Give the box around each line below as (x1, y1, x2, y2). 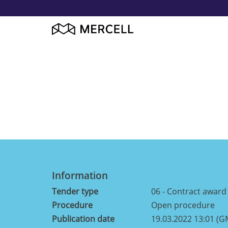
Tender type (52, 185, 98, 197)
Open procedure (151, 199, 215, 211)
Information (52, 168, 108, 183)
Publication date (52, 213, 115, 224)
